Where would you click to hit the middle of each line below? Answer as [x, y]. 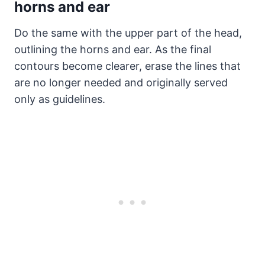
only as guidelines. [60, 99]
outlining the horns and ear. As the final [113, 50]
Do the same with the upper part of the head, [128, 33]
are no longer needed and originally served [121, 83]
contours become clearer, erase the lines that [127, 66]
